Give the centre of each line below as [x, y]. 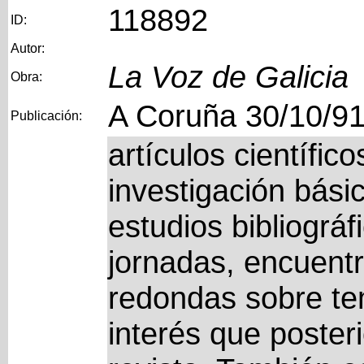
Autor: [27, 48]
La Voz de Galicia [228, 77]
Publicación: [46, 116]
